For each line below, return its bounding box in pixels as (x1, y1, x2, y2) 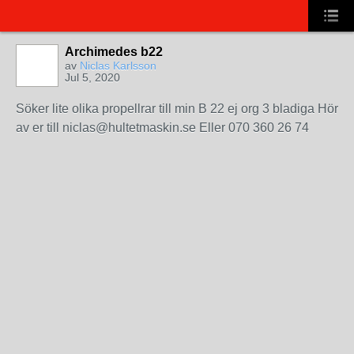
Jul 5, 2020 (65, 71, 120, 84)
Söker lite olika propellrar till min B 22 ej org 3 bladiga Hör (16, 102, 338, 115)
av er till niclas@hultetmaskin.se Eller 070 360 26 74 (16, 121, 309, 134)
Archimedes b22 (65, 45, 163, 58)
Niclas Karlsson (80, 59, 156, 72)
